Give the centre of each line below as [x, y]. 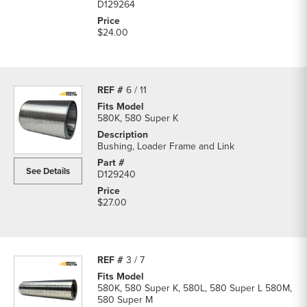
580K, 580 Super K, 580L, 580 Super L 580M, [195, 288]
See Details [48, 171]
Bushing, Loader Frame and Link [166, 146]
